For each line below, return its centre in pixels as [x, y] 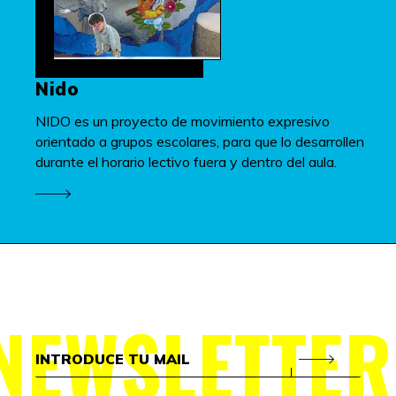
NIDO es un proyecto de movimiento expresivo [183, 121]
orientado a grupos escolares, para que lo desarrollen [200, 141]
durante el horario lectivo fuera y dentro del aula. [186, 161]
